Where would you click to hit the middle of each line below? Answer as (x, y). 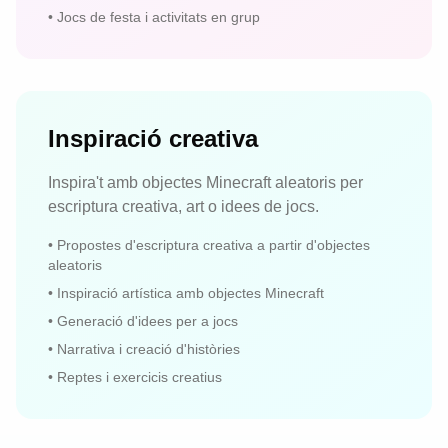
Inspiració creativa (153, 138)
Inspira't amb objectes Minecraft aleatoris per (205, 182)
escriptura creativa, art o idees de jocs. (183, 206)
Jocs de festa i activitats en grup (158, 17)
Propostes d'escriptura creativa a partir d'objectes (213, 245)
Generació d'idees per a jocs (147, 321)
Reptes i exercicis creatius (139, 377)
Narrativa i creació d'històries (148, 349)
